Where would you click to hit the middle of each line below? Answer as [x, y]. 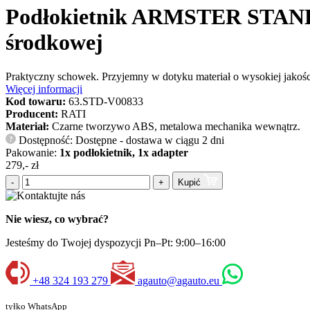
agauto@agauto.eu [179, 281]
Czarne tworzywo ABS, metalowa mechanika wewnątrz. [176, 126]
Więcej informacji [44, 89]
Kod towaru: [36, 101]
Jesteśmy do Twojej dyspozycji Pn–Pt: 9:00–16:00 [116, 243]
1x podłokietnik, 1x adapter [124, 152]
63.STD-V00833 [106, 101]
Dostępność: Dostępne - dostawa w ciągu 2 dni [120, 140]
